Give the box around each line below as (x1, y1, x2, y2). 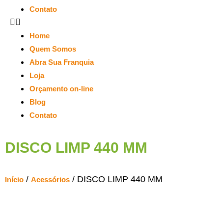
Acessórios (31, 175, 70, 184)
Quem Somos (29, 44, 76, 53)
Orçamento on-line (29, 84, 93, 93)
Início (5, 175, 24, 184)
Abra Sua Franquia (29, 57, 94, 66)
